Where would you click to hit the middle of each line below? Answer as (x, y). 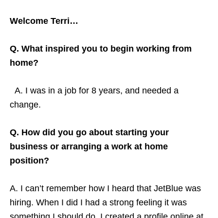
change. (25, 104)
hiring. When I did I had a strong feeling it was (98, 202)
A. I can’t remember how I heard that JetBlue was (105, 188)
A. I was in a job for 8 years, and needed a (95, 90)
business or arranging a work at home (89, 146)
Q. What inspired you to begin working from (101, 48)
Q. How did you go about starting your (89, 132)
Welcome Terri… (44, 21)
